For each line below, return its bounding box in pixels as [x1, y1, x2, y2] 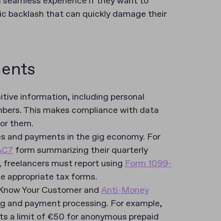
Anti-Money [101, 184, 149, 197]
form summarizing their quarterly [13, 145, 148, 157]
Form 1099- [125, 158, 172, 170]
